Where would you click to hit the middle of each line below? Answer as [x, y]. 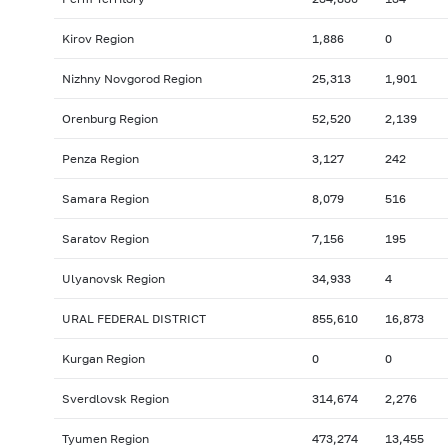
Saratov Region [105, 239]
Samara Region [105, 199]
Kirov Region [97, 39]
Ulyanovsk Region [113, 279]
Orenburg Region [109, 119]
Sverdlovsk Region [115, 399]
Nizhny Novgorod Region [131, 79]
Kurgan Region [103, 359]
